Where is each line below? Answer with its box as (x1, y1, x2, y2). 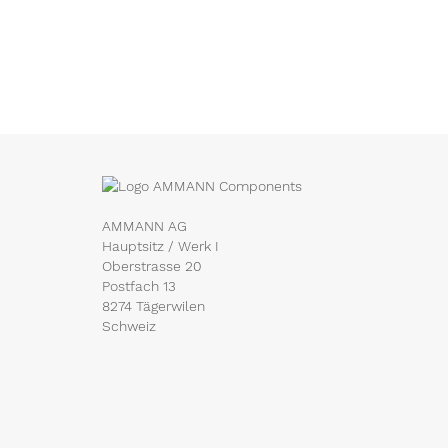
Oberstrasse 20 (102, 257, 202, 274)
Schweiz (102, 317, 156, 334)
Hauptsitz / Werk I (102, 237, 219, 254)
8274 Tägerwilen (102, 297, 205, 314)
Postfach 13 (102, 277, 176, 294)
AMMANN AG (102, 217, 187, 234)
